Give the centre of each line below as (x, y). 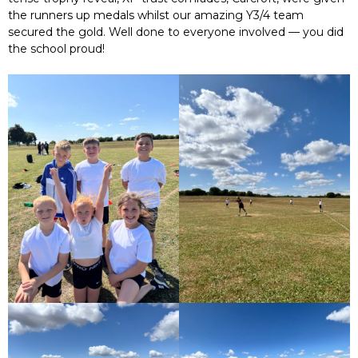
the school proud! (56, 49)
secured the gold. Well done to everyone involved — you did (176, 32)
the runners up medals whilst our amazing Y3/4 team (156, 16)
